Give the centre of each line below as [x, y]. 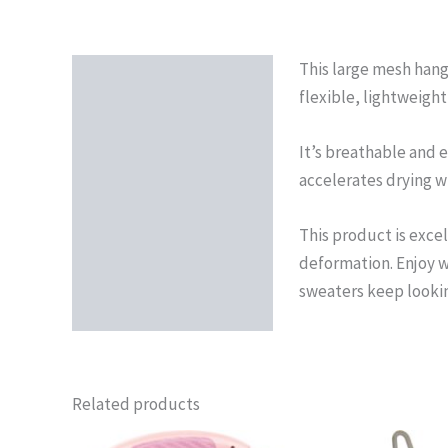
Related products [136, 404]
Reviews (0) [126, 123]
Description [127, 77]
